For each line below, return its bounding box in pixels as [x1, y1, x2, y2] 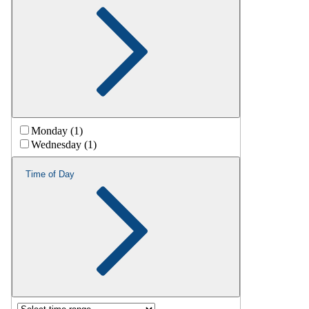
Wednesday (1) [31, 139, 97, 151]
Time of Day [26, 169, 74, 180]
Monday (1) [31, 125, 83, 137]
